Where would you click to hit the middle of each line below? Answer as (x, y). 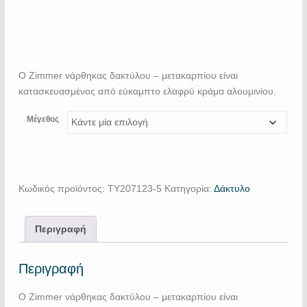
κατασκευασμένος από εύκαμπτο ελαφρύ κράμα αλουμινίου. (147, 91)
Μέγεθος (42, 119)
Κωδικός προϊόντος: (63, 188)
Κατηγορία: (189, 188)
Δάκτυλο (232, 188)
